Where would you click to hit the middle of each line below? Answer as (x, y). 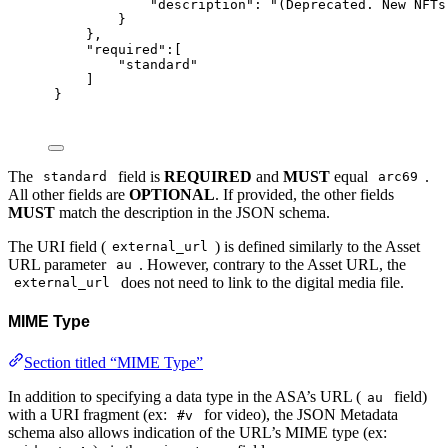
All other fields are (68, 194)
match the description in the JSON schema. (192, 212)
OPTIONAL (172, 194)
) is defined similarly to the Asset (317, 246)
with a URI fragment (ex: (89, 415)
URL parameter (59, 264)
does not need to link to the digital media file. (260, 282)
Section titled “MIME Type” (113, 363)
